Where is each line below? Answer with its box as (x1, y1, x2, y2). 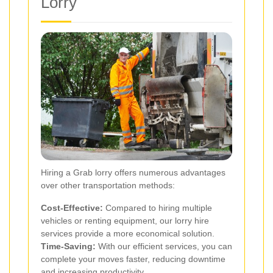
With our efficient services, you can (96, 241, 232, 251)
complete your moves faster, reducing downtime (41, 253, 225, 264)
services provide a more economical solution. (41, 228, 214, 238)
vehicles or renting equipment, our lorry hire (41, 215, 209, 225)
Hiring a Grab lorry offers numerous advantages (41, 167, 225, 177)
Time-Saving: (41, 241, 96, 251)
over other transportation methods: (41, 180, 175, 190)
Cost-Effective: (41, 202, 103, 213)
